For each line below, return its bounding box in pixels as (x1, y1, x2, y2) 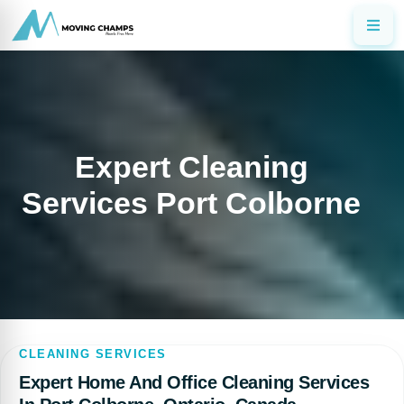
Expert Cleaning (74, 150, 308, 184)
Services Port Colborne (22, 186, 361, 220)
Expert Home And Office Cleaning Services (19, 372, 369, 392)
